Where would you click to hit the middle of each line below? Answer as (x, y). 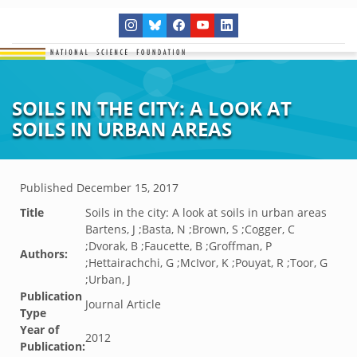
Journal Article (123, 304)
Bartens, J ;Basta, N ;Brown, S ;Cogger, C (190, 229)
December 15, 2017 (127, 188)
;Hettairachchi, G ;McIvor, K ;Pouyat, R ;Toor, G (206, 263)
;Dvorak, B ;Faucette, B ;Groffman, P (178, 246)
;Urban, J (108, 279)
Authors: (44, 254)
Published (48, 188)
